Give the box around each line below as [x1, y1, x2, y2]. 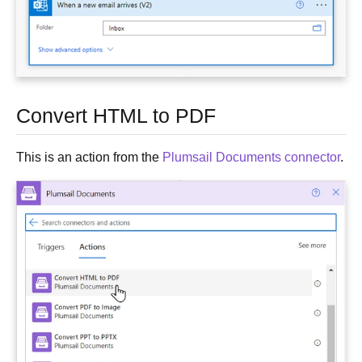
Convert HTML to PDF [16, 104, 216, 127]
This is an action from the [16, 149, 162, 164]
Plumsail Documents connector [162, 149, 340, 164]
